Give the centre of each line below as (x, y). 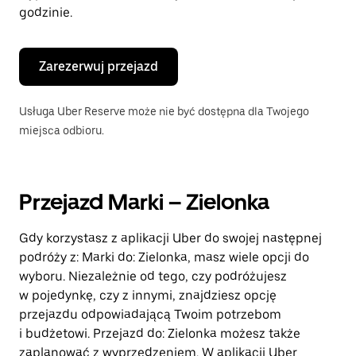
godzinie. (46, 12)
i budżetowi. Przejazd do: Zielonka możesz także (160, 333)
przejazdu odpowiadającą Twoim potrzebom (150, 314)
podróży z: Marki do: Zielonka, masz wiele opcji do (164, 257)
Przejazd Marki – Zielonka (144, 202)
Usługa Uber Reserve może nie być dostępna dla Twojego (164, 111)
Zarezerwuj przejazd (99, 66)
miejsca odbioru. (62, 130)
